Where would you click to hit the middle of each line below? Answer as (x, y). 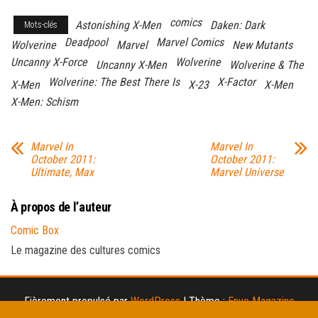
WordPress (155, 301)
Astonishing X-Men (118, 25)
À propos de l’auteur (61, 207)
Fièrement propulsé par (77, 301)
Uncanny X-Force (49, 62)
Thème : (208, 301)
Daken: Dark (237, 25)
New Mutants (262, 45)
